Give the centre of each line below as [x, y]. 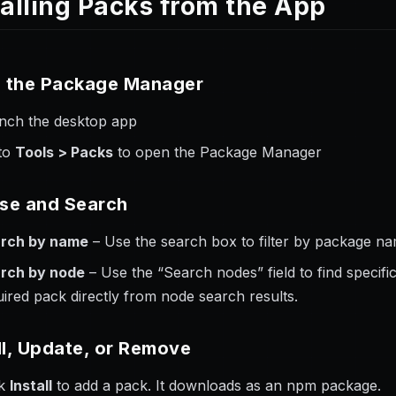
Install [31, 385]
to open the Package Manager [217, 152]
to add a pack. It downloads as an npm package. [217, 385]
